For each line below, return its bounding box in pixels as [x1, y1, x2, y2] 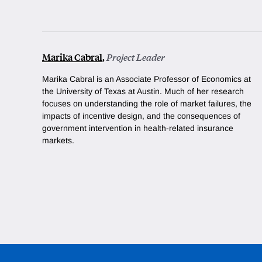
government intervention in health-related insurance [42, 123, 233, 133]
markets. [42, 136, 74, 146]
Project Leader [106, 51, 165, 64]
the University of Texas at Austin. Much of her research [42, 87, 244, 96]
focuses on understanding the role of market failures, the [42, 99, 251, 109]
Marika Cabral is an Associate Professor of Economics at [42, 74, 251, 84]
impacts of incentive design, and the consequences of [42, 111, 240, 121]
